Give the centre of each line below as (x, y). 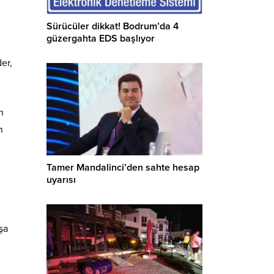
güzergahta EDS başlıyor (101, 38)
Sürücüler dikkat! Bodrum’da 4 (113, 26)
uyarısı (61, 180)
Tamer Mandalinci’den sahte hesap (123, 168)
